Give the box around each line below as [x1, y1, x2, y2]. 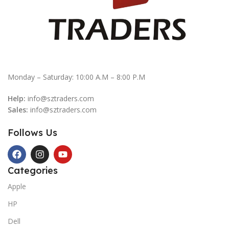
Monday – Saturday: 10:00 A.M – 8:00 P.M [8, 72, 145, 82]
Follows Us [8, 126, 57, 139]
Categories [8, 164, 58, 176]
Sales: [8, 104, 28, 114]
